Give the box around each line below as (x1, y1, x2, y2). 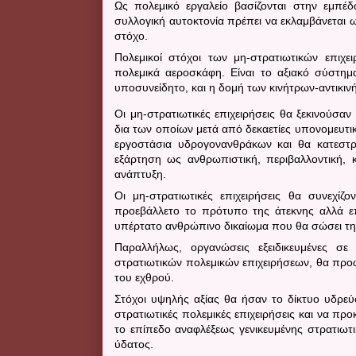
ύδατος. (114, 337, 153, 350)
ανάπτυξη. (114, 167, 166, 180)
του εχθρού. (114, 270, 174, 284)
